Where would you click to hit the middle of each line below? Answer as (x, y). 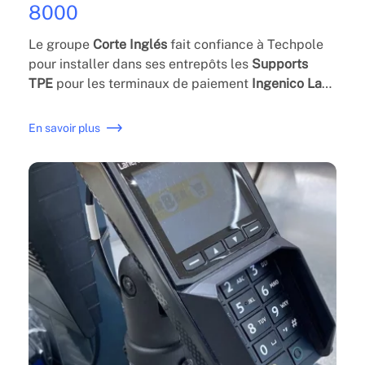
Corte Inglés (130, 44)
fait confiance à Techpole (245, 44)
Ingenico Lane (294, 83)
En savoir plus (64, 128)
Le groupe (60, 44)
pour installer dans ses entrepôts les (140, 64)
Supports (279, 64)
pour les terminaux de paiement (152, 83)
